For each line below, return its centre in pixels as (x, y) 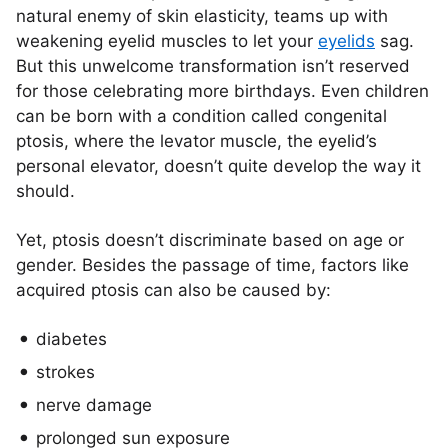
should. (45, 191)
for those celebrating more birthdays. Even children (222, 91)
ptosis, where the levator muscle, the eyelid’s (196, 141)
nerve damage (94, 405)
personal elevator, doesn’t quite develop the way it (218, 166)
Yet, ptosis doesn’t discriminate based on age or (210, 240)
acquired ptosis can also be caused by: (173, 290)
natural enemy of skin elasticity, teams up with (202, 16)
